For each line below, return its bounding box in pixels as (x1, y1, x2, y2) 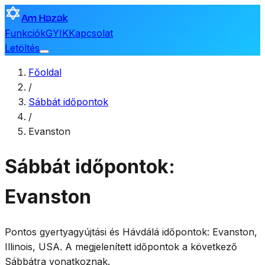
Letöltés (5, 42, 40, 54)
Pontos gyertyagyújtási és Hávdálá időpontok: (5, 225, 212, 238)
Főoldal (28, 66, 62, 78)
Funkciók (5, 27, 46, 39)
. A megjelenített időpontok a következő (60, 240, 237, 253)
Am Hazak (21, 14, 68, 23)
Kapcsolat (69, 27, 113, 39)
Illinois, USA (5, 240, 60, 253)
